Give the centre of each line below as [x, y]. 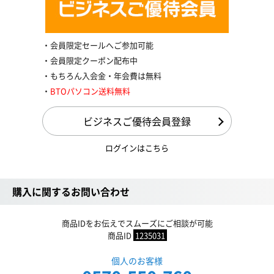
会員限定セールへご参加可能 [102, 45]
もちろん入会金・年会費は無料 [106, 75]
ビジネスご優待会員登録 [137, 121]
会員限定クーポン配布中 [94, 60]
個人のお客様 [137, 260]
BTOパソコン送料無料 [90, 91]
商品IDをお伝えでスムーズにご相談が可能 [137, 223]
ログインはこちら [137, 147]
